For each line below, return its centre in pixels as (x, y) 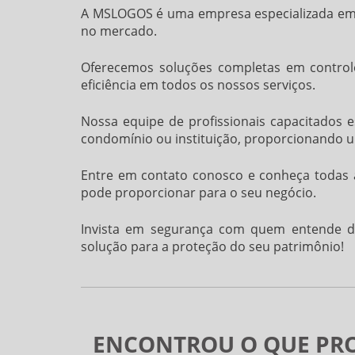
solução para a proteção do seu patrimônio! (212, 246)
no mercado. (119, 31)
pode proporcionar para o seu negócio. (198, 192)
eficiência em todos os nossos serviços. (198, 84)
